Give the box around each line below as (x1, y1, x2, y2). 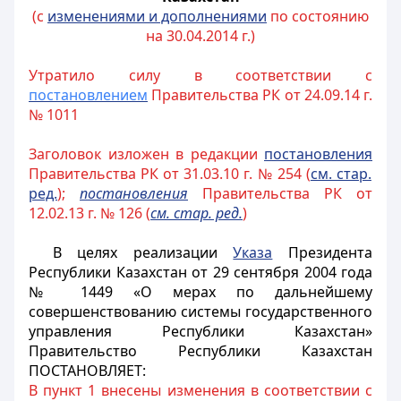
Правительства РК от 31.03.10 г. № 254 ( (29, 164, 311, 183)
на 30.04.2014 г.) (146, 26, 255, 46)
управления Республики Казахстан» (29, 321, 372, 341)
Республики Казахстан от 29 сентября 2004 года (29, 262, 372, 282)
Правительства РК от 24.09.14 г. (148, 85, 372, 105)
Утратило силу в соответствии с (29, 65, 372, 85)
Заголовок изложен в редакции (29, 144, 264, 164)
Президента (272, 243, 373, 262)
